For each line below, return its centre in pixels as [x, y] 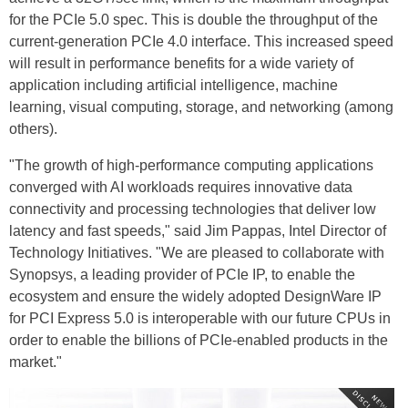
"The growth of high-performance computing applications [191, 165]
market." [36, 362]
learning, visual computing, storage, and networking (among [201, 107]
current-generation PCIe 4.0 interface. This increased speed [201, 41]
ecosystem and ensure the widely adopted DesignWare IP [195, 296]
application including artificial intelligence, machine [173, 85]
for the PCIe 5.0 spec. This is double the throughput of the [194, 19]
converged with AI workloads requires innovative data [181, 187]
